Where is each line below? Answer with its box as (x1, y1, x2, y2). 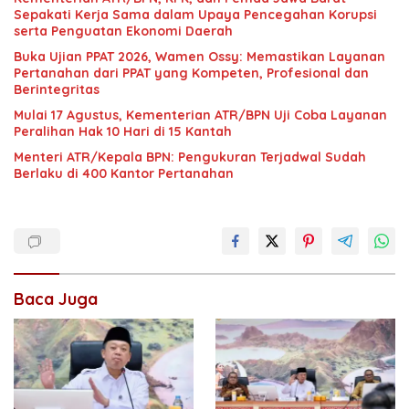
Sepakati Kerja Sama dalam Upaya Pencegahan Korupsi (14, 6, 377, 24)
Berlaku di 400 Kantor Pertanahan (14, 165, 234, 183)
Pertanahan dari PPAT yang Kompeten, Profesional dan (14, 65, 369, 82)
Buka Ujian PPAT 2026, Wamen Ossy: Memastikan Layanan (14, 48, 385, 66)
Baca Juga (14, 288, 98, 310)
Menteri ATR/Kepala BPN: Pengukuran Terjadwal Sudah (14, 149, 366, 166)
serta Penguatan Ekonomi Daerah (14, 23, 233, 40)
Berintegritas (14, 81, 100, 99)
